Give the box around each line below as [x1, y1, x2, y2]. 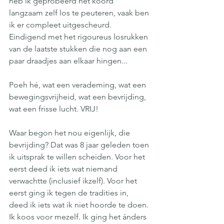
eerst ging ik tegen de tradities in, [9, 188, 130, 197]
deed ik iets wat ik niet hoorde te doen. [9, 200, 150, 209]
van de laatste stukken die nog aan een [9, 44, 149, 53]
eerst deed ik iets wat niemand [9, 164, 119, 173]
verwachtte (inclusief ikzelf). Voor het [9, 176, 139, 185]
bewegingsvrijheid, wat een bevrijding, [9, 92, 148, 101]
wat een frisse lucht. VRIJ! [9, 104, 98, 113]
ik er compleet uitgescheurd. [9, 20, 113, 29]
